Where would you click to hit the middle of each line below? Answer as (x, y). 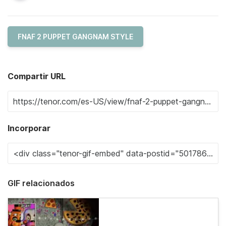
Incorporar (29, 128)
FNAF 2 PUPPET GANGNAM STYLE (75, 37)
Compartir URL (37, 76)
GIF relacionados (41, 183)
